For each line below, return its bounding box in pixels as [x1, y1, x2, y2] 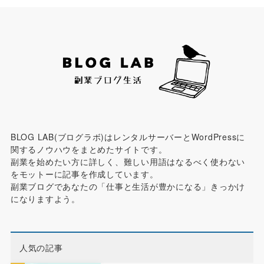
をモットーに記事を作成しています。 [10, 168, 159, 180]
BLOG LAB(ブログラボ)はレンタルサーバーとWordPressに [10, 131, 246, 143]
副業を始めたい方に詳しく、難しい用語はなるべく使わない [10, 156, 246, 168]
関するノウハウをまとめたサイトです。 [10, 143, 167, 156]
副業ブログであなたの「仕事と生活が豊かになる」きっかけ [10, 180, 246, 193]
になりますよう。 [10, 193, 80, 205]
